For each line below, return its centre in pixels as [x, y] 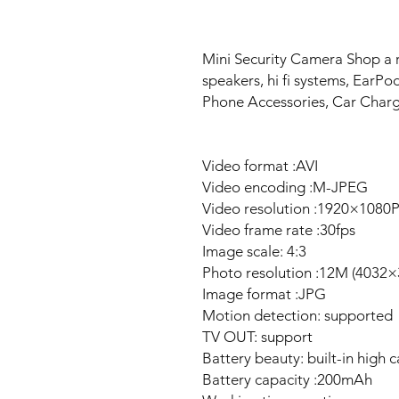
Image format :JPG [264, 294]
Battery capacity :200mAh [287, 380]
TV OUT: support [257, 337]
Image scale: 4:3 [254, 252]
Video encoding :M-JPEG [285, 187]
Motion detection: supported [297, 316]
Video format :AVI [260, 166]
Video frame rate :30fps [279, 230]
